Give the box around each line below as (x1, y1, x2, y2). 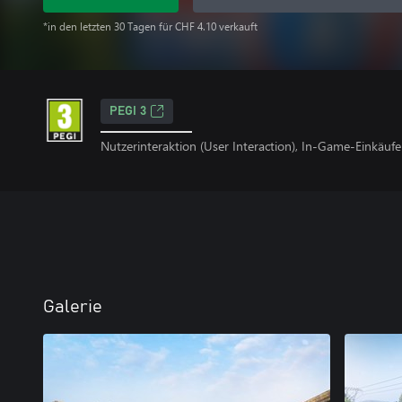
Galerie (43, 297, 102, 316)
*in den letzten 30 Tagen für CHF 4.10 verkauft (43, 20, 258, 33)
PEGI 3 (109, 105, 146, 118)
